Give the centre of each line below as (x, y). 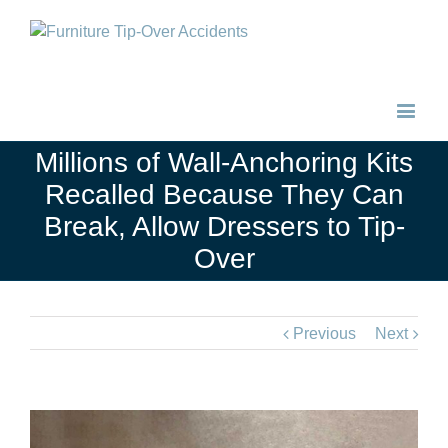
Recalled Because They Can (224, 194)
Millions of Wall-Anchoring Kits (224, 162)
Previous (324, 333)
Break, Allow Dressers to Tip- (224, 226)
